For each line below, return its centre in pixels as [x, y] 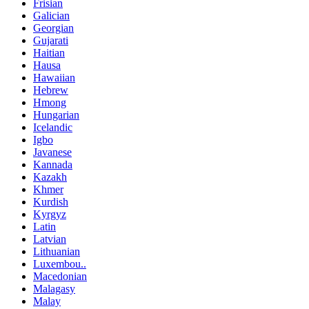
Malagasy [54, 288]
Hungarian [56, 114]
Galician [51, 15]
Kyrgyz [50, 214]
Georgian [53, 28]
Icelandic [53, 127]
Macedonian [60, 276]
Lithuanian [57, 251]
